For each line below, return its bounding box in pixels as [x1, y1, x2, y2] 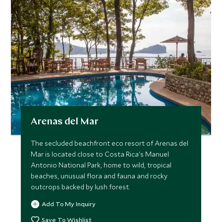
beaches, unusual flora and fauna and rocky [31, 171, 168, 180]
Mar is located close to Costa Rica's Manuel [31, 150, 169, 159]
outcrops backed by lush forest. [31, 182, 130, 191]
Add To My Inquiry [42, 200, 96, 208]
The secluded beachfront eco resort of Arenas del [31, 139, 189, 148]
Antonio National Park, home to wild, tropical [31, 161, 172, 169]
